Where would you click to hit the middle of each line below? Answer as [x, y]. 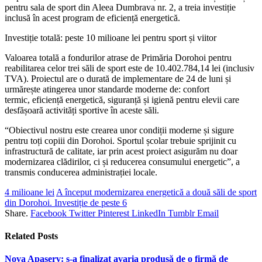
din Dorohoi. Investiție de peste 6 [66, 202]
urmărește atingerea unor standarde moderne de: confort [107, 89]
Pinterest [113, 213]
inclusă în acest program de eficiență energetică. [92, 18]
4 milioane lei [30, 192]
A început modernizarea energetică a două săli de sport [156, 192]
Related [21, 236]
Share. [16, 213]
